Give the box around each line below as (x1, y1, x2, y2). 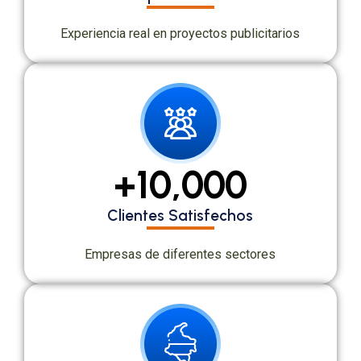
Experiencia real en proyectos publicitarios (60, 26, 301, 41)
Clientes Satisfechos (107, 206, 254, 225)
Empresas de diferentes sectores (85, 247, 276, 262)
